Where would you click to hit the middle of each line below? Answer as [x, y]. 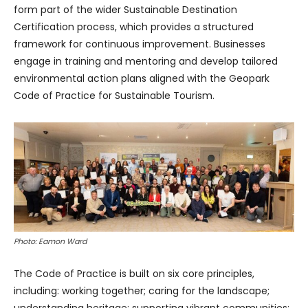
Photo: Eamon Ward [50, 242]
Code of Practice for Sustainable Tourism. [114, 95]
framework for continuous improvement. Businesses [140, 44]
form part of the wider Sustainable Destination [125, 9]
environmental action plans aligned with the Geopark [142, 78]
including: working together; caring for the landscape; [142, 291]
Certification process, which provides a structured [134, 26]
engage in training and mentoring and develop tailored [146, 61]
